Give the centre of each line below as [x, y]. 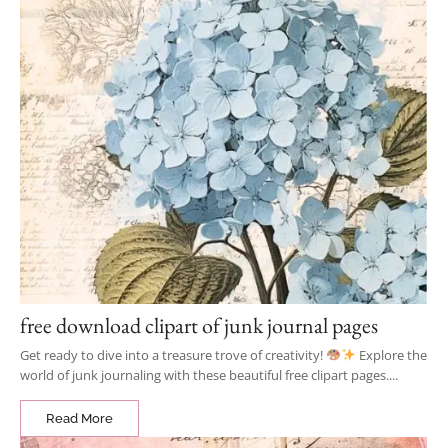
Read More [79, 418]
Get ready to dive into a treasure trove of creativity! [173, 355]
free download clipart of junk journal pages [199, 325]
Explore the [391, 355]
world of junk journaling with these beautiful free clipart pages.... [209, 375]
